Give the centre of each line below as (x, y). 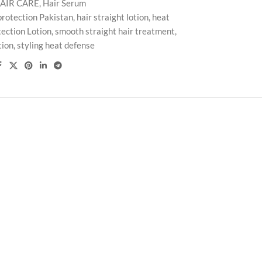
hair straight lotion (113, 17)
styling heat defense (56, 45)
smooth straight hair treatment (115, 31)
